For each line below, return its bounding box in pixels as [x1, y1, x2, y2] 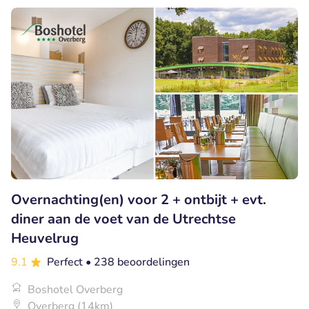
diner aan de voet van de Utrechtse [11, 210, 236, 229]
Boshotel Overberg [28, 282, 123, 298]
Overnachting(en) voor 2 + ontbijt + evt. [11, 190, 266, 210]
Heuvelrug [11, 229, 79, 248]
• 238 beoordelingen [86, 255, 190, 270]
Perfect [47, 255, 86, 270]
